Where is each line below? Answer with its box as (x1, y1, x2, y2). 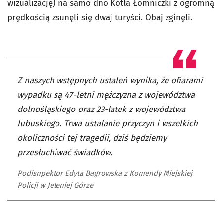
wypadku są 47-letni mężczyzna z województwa (17, 90, 195, 100)
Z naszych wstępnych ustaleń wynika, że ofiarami (17, 75, 203, 86)
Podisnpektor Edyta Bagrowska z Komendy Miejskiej (17, 169, 192, 178)
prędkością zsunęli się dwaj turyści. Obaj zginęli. (7, 12, 195, 23)
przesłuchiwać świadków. (17, 147, 112, 158)
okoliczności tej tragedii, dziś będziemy (17, 133, 166, 143)
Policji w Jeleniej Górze (17, 181, 93, 190)
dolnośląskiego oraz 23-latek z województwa (17, 104, 185, 114)
